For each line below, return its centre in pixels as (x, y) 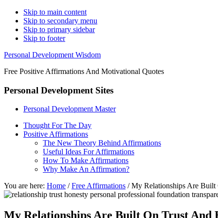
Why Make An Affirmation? (86, 169)
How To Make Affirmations (86, 161)
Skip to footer (44, 38)
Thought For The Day (57, 126)
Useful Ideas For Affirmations (89, 152)
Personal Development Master (70, 109)
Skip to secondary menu (60, 21)
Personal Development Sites (59, 90)
